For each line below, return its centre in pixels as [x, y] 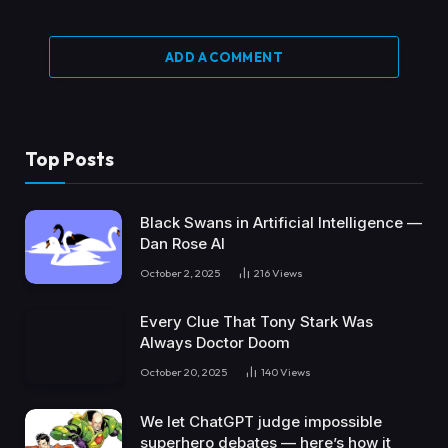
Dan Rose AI [182, 243]
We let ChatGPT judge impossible [261, 421]
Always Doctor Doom [215, 343]
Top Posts [69, 158]
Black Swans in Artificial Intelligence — [281, 222]
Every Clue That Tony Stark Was [256, 322]
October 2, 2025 [180, 272]
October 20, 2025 [183, 372]
